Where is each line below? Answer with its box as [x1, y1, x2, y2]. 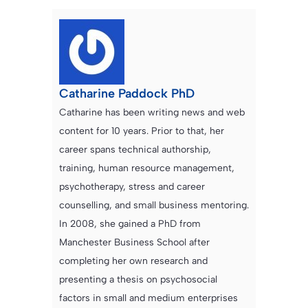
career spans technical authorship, [59, 143, 211, 155]
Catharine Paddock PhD [59, 85, 195, 101]
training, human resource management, [59, 162, 234, 174]
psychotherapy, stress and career [59, 180, 205, 192]
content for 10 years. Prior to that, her [59, 124, 224, 137]
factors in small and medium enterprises [59, 291, 238, 304]
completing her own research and [59, 254, 208, 267]
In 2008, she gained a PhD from [59, 217, 201, 230]
